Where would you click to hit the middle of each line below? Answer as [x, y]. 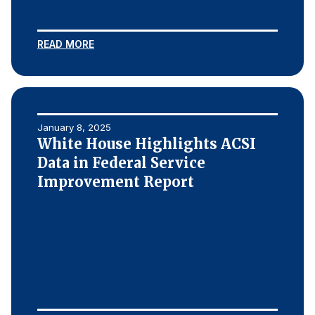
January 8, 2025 [74, 127]
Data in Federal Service [121, 163]
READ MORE [66, 44]
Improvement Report [116, 182]
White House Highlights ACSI [147, 144]
